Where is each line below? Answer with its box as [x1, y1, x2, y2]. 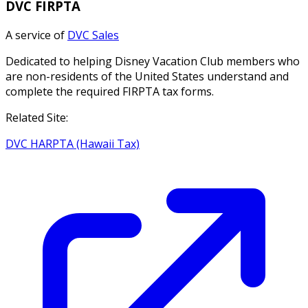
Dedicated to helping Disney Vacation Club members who [5, 53, 300, 69]
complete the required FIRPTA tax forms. [5, 83, 214, 99]
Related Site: [5, 109, 68, 125]
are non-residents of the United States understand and [5, 68, 289, 84]
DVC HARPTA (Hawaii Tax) [5, 135, 140, 151]
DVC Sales [67, 27, 119, 43]
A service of [5, 27, 67, 43]
